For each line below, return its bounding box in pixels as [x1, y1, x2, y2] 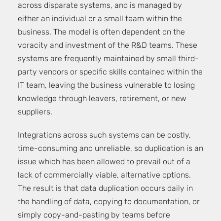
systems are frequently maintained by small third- [18, 55, 199, 63]
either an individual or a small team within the [18, 15, 182, 23]
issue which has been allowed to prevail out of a [18, 158, 190, 166]
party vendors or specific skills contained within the [18, 69, 203, 76]
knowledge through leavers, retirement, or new [18, 95, 186, 103]
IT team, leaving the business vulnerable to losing [18, 82, 195, 90]
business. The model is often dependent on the [18, 29, 185, 37]
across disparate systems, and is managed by [18, 2, 182, 10]
